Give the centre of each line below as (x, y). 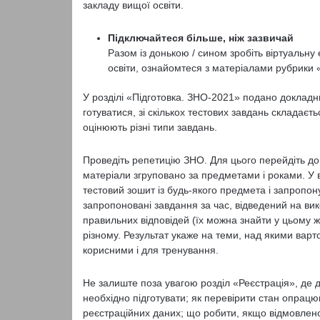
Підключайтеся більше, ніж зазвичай (200, 38)
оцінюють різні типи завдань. (150, 127)
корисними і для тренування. (150, 250)
